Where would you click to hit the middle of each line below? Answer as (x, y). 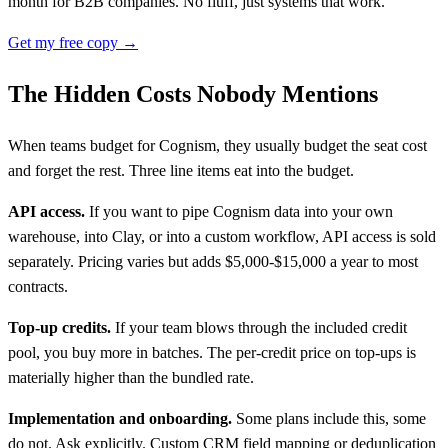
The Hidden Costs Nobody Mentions (193, 93)
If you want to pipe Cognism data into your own (239, 211)
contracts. (38, 286)
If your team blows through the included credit (259, 327)
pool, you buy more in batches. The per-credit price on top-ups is (212, 352)
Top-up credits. (59, 327)
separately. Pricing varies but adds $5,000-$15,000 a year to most (213, 261)
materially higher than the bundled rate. (131, 377)
